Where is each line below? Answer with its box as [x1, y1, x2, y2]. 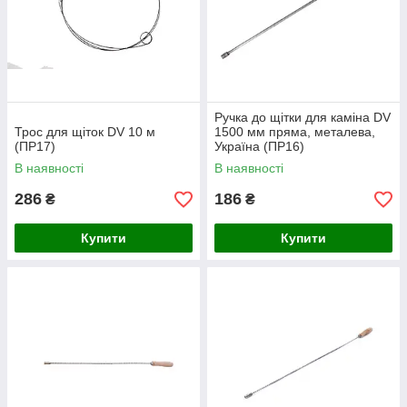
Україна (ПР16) [214, 139, 304, 154]
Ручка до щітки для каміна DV [214, 110, 391, 124]
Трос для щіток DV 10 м [15, 124, 155, 139]
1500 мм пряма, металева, [214, 124, 375, 139]
